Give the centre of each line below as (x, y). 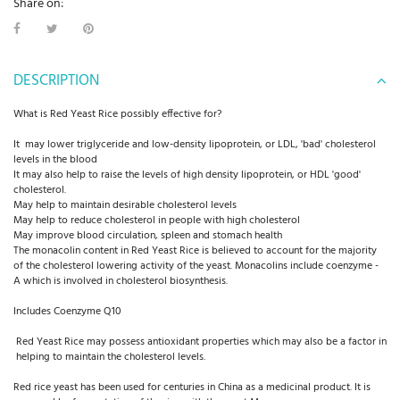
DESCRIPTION (56, 81)
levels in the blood (55, 159)
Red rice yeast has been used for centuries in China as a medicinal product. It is (192, 387)
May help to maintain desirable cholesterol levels (125, 205)
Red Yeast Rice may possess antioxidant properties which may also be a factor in (200, 342)
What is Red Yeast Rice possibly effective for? (117, 114)
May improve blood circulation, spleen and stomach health (148, 235)
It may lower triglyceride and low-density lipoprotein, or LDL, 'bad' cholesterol (195, 144)
